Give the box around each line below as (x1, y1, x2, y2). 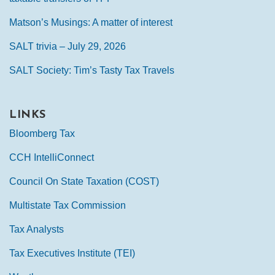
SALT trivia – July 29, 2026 (9, 41, 126, 52)
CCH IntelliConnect (9, 152, 94, 163)
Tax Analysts (9, 224, 64, 235)
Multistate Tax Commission (9, 200, 126, 211)
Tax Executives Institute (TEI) (9, 248, 135, 259)
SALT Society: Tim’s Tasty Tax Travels (9, 65, 174, 76)
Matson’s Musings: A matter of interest (9, 17, 172, 28)
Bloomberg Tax (9, 128, 75, 139)
